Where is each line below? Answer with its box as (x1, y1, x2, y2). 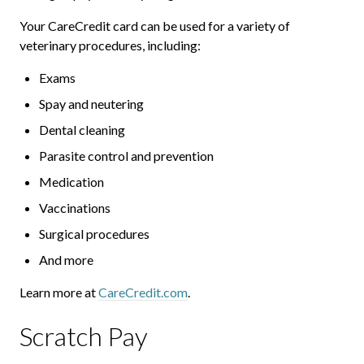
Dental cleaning (39, 122, 125, 138)
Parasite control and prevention (39, 148, 214, 164)
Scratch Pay (19, 320, 148, 353)
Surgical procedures (39, 226, 149, 242)
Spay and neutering (39, 96, 144, 112)
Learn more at (19, 284, 96, 301)
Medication (39, 174, 104, 190)
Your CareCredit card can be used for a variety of (19, 18, 290, 34)
